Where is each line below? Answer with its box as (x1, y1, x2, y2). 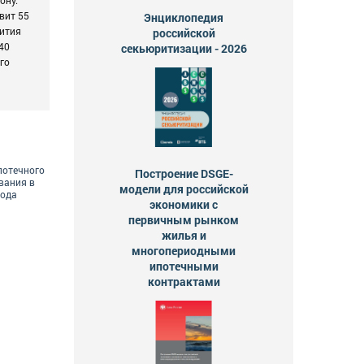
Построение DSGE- (134, 166, 233, 182)
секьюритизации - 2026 (120, 41, 247, 57)
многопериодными (132, 243, 236, 259)
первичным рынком (128, 212, 239, 228)
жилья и (161, 227, 206, 244)
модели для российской (119, 181, 249, 197)
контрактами (147, 274, 220, 290)
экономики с (149, 197, 218, 213)
